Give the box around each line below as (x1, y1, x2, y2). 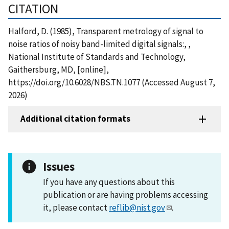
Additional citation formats (20, 113, 130, 125)
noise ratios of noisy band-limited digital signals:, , (8, 38, 191, 50)
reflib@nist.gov (109, 201, 165, 213)
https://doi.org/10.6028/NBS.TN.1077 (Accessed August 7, (8, 76, 215, 88)
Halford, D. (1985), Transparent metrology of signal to (8, 25, 203, 37)
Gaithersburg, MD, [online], (8, 63, 109, 75)
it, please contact (43, 201, 109, 213)
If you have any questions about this (43, 176, 175, 188)
